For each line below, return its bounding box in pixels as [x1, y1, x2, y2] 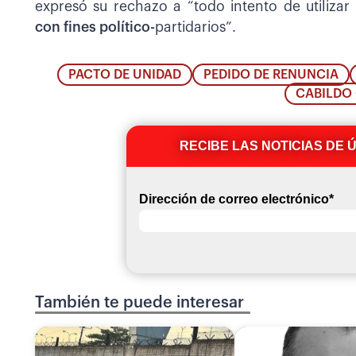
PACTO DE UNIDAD [68, 68, 182, 81]
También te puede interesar [35, 294, 244, 311]
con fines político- [35, 21, 155, 35]
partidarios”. [155, 21, 236, 35]
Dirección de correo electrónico [138, 192, 329, 206]
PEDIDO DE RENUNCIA [203, 68, 339, 81]
